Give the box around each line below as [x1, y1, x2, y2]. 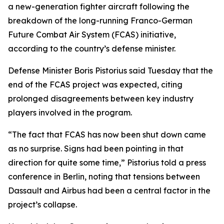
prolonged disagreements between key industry [8, 93, 193, 103]
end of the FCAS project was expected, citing [8, 79, 182, 89]
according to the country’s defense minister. [8, 43, 175, 53]
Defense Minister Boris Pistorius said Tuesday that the [8, 65, 213, 75]
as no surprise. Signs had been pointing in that [8, 143, 183, 153]
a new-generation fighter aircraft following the [8, 1, 189, 11]
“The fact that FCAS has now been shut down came [8, 129, 206, 139]
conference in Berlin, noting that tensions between [8, 171, 200, 181]
